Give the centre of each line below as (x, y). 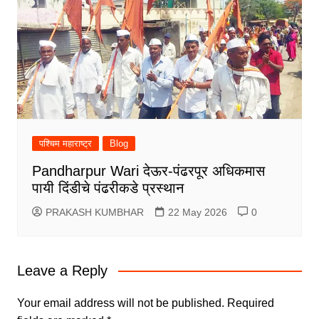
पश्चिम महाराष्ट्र (65, 144)
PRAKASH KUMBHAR (94, 213)
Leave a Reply (62, 271)
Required (250, 303)
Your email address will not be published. (120, 303)
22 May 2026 (197, 213)
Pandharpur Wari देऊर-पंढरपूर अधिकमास (148, 171)
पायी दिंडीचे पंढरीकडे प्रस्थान (108, 188)
